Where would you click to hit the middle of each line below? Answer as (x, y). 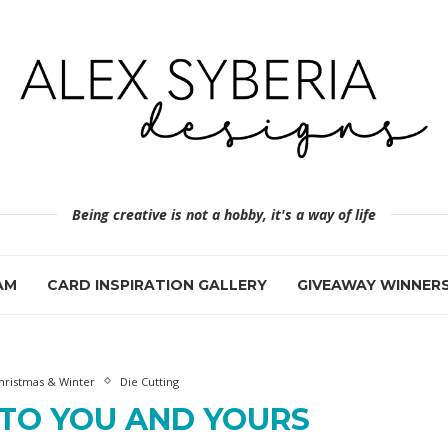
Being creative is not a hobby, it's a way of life (224, 214)
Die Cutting (149, 381)
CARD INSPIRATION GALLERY (157, 284)
